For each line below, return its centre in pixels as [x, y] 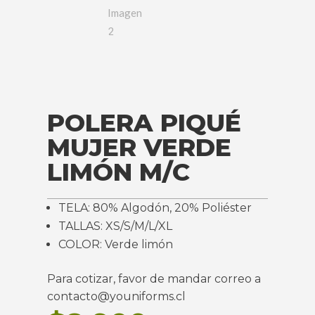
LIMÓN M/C [119, 172]
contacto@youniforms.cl [117, 297]
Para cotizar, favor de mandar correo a [154, 279]
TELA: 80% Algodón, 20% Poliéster [155, 208]
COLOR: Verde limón [116, 245]
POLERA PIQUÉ [144, 123]
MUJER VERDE [140, 148]
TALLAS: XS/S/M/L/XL [116, 226]
